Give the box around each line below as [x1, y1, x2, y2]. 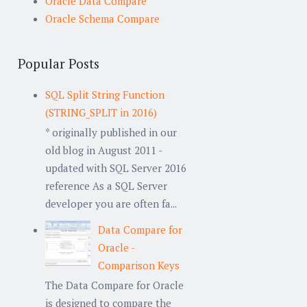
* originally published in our [45, 125, 177, 139]
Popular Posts [18, 54, 99, 72]
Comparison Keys [98, 258, 180, 272]
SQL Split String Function [45, 87, 164, 101]
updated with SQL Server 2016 [45, 160, 186, 175]
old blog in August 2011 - [45, 143, 162, 157]
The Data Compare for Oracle [45, 278, 184, 292]
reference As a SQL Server [45, 178, 167, 193]
